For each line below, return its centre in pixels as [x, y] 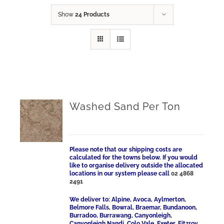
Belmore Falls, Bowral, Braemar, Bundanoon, [133, 207]
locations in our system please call [120, 173]
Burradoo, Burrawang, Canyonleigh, [121, 215]
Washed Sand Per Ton [125, 106]
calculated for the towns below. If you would [134, 157]
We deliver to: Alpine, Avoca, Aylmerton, [128, 199]
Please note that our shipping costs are [126, 149]
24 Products [92, 14]
